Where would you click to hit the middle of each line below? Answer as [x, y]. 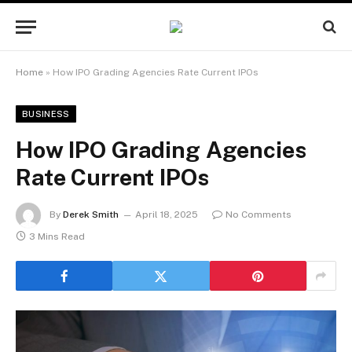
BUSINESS [46, 114]
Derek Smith [91, 215]
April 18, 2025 [167, 215]
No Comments [258, 215]
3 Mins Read [57, 236]
